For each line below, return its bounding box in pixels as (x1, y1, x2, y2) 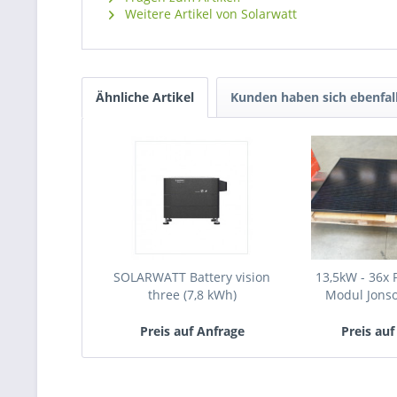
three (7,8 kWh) (147, 286, 237, 303)
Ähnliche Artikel (96, 89, 194, 105)
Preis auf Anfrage (139, 323, 245, 339)
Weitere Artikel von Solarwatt (121, 5, 297, 22)
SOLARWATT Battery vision (113, 269, 271, 285)
